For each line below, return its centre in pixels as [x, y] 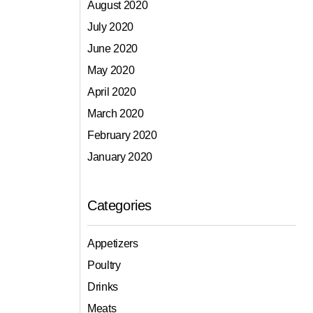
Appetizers [113, 244]
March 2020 [116, 114]
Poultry [104, 265]
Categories [119, 206]
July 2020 [111, 27]
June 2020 [113, 49]
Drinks [103, 287]
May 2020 [111, 71]
